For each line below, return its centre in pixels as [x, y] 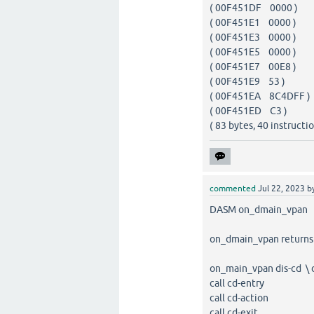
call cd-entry [237, 283]
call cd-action [239, 298]
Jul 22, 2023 [282, 188]
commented [233, 188]
